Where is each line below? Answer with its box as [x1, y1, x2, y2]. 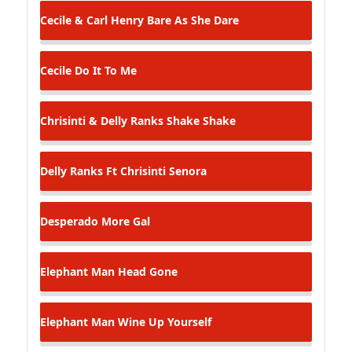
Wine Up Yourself [115, 314, 211, 330]
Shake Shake [163, 113, 236, 129]
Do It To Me [71, 63, 137, 79]
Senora [166, 163, 207, 179]
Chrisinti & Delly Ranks [40, 113, 163, 129]
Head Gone [115, 264, 178, 280]
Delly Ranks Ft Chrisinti [40, 163, 166, 179]
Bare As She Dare [144, 13, 239, 28]
